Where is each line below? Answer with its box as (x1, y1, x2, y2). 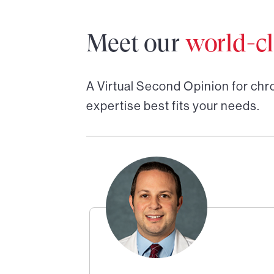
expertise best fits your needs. (86, 99, 260, 113)
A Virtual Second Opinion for (86, 80, 251, 94)
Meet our (86, 29, 185, 57)
